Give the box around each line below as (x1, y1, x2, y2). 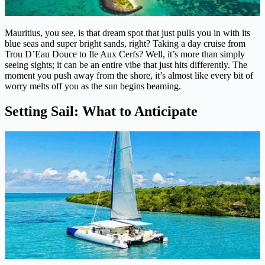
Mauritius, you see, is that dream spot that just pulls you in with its (5, 28, 250, 38)
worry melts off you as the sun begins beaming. (5, 81, 181, 92)
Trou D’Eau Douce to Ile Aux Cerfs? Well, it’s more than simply (5, 49, 245, 60)
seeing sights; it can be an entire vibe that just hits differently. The (5, 60, 247, 70)
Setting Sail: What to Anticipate (5, 104, 198, 119)
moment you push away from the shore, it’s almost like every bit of (5, 70, 253, 81)
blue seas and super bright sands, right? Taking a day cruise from (5, 38, 245, 49)
